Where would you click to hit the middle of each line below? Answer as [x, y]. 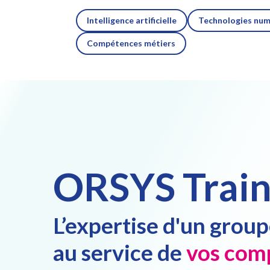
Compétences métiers [131, 43]
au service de [120, 252]
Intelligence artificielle [132, 20]
